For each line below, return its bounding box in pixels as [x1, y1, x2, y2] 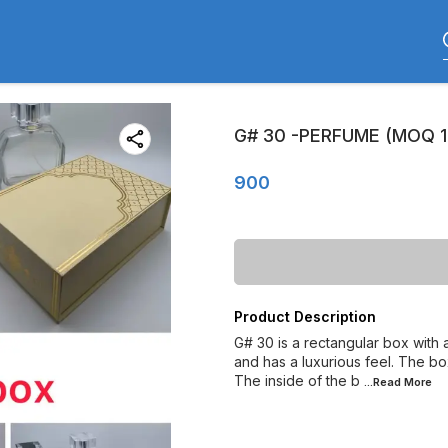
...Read [364, 375, 404, 389]
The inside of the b [234, 372, 360, 389]
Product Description [234, 308, 376, 325]
